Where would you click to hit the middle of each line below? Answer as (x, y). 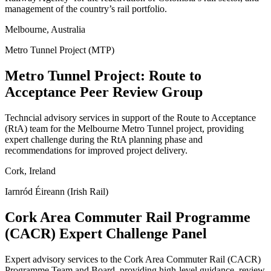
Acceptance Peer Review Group (104, 92)
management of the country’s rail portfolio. (86, 8)
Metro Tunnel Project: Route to (103, 75)
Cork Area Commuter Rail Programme (128, 217)
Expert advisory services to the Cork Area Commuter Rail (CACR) (133, 259)
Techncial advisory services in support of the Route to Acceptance (130, 117)
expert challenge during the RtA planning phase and (104, 139)
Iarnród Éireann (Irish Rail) (57, 191)
